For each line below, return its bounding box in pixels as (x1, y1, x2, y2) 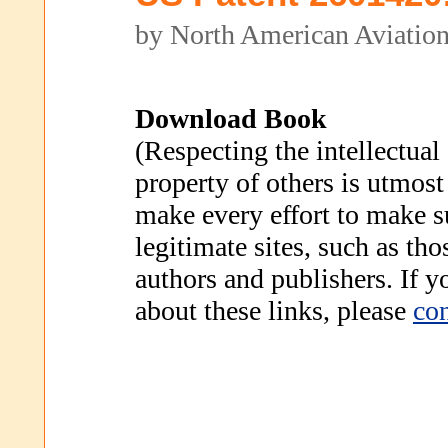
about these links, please (135, 295, 413, 326)
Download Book (135, 103, 327, 134)
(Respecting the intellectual (135, 135, 440, 166)
